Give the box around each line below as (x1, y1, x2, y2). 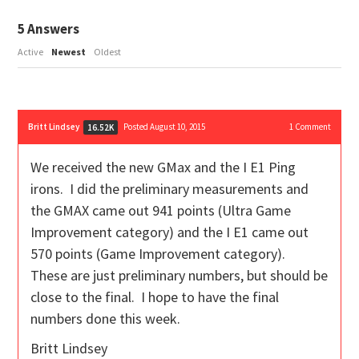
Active (18, 46, 44, 58)
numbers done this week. (30, 309, 181, 329)
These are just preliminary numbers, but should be (30, 266, 329, 285)
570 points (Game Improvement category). (30, 244, 289, 264)
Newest (51, 46, 87, 58)
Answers (25, 20, 80, 38)
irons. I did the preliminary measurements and (30, 179, 309, 199)
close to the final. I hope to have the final (30, 288, 280, 307)
